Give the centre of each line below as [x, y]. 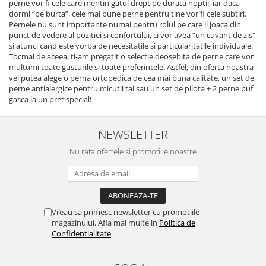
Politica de [177, 223]
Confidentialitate [81, 233]
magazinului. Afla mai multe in [105, 223]
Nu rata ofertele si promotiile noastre [133, 151]
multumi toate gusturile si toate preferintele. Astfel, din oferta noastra [131, 67]
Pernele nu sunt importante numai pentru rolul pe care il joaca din [125, 24]
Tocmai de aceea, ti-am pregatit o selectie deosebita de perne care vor [131, 56]
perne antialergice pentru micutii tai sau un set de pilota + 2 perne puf [131, 88]
